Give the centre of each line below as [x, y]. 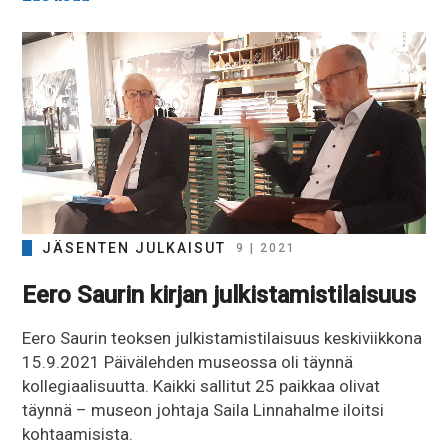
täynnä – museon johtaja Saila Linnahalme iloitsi [203, 409]
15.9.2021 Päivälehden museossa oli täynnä [188, 361]
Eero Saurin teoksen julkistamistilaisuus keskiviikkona [222, 337]
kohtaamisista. [78, 433]
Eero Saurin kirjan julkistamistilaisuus [219, 294]
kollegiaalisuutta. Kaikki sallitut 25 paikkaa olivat [201, 385]
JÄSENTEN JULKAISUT [134, 247]
